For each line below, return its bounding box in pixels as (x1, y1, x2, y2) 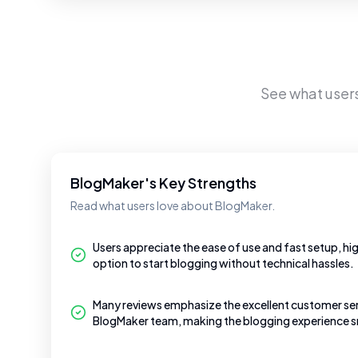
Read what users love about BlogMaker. (70, 198, 275, 213)
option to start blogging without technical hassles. (93, 256, 354, 270)
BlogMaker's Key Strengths (70, 173, 257, 192)
